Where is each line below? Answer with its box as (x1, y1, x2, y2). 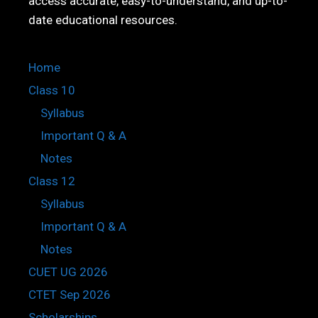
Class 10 (28, 83, 75, 98)
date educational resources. (28, 13, 177, 28)
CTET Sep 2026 (28, 287, 111, 302)
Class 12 (28, 174, 75, 189)
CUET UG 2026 (28, 265, 108, 280)
